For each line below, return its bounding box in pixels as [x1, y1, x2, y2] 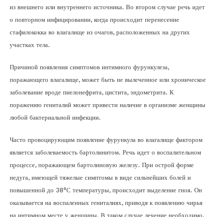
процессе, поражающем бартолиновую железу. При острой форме [10, 161, 194, 169]
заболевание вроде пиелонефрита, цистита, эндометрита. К [10, 89, 174, 96]
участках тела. [10, 41, 50, 48]
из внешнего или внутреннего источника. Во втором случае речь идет [10, 3, 205, 11]
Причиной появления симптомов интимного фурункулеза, [10, 63, 169, 71]
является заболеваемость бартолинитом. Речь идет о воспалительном [10, 149, 201, 156]
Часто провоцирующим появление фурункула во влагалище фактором [10, 136, 202, 143]
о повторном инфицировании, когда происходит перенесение [10, 16, 179, 23]
